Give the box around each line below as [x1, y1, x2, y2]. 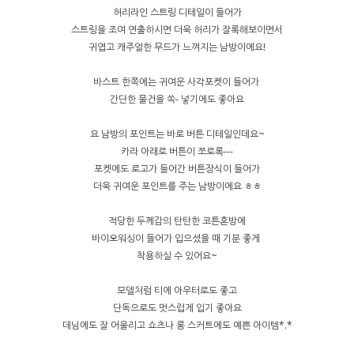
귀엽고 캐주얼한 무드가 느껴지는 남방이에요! [88, 40, 265, 54]
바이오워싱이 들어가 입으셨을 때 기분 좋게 [92, 231, 262, 245]
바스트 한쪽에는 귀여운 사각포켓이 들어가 [92, 74, 262, 88]
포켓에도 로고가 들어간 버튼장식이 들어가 [94, 161, 260, 175]
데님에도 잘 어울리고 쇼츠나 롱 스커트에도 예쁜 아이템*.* [62, 318, 292, 332]
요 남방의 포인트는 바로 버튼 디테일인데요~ [89, 126, 265, 141]
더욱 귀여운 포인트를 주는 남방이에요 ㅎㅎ [92, 179, 262, 193]
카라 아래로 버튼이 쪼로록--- [121, 144, 233, 158]
